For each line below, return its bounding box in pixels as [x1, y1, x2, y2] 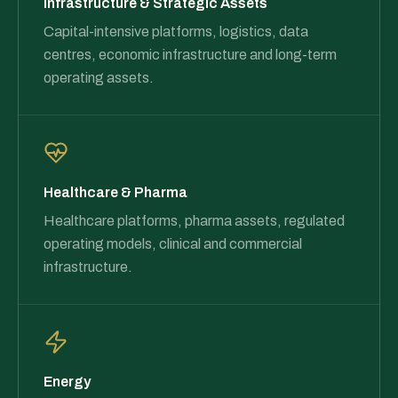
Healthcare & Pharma [44, 185, 187, 200]
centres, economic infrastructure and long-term [44, 47, 337, 62]
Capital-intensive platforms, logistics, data [44, 24, 308, 39]
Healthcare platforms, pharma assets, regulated [44, 213, 345, 228]
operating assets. [44, 70, 154, 85]
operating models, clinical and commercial [44, 236, 302, 251]
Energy [44, 374, 91, 389]
